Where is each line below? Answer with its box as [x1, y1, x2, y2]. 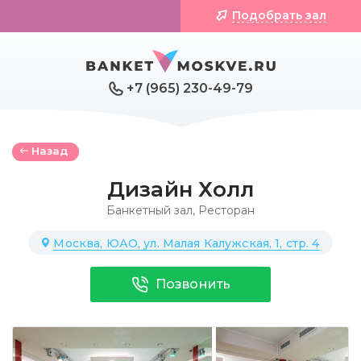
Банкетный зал [106, 203, 193, 218]
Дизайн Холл [106, 176, 255, 202]
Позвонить [155, 276, 231, 292]
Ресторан [198, 203, 255, 218]
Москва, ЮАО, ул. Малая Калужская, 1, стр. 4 [53, 236, 320, 251]
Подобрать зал [231, 8, 326, 23]
